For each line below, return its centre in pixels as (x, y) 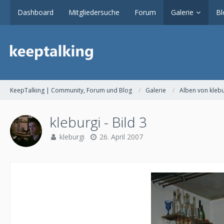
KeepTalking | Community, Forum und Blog (71, 90)
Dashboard (35, 12)
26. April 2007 (121, 137)
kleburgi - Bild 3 (98, 122)
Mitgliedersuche (94, 12)
